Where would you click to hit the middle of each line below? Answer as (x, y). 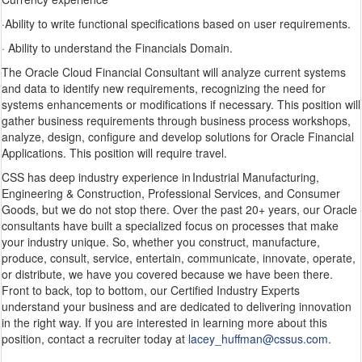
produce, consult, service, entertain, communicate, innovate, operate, (179, 258)
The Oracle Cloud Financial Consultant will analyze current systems (174, 72)
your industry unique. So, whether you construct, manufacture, (161, 242)
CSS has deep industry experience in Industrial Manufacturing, (160, 177)
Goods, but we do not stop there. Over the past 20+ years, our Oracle (179, 210)
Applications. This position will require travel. (114, 153)
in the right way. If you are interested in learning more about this (164, 323)
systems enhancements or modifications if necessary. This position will (181, 105)
